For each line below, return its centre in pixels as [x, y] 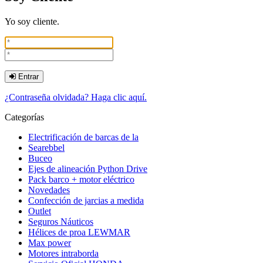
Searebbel [46, 147]
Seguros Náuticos [61, 221]
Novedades [49, 190]
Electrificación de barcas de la [83, 137]
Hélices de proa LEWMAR [79, 232]
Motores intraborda [63, 253]
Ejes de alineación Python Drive [88, 168]
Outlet [40, 211]
